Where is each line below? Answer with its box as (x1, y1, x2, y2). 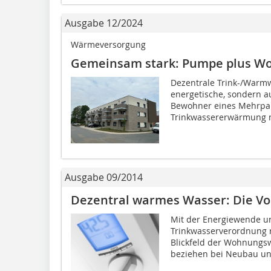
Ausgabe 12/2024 (65, 16, 143, 30)
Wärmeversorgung (71, 38, 146, 50)
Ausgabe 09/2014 (65, 170, 143, 184)
